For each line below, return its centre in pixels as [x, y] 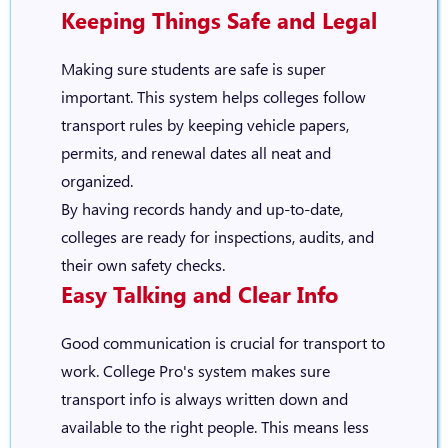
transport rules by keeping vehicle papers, [204, 124]
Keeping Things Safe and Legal [218, 20]
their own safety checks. [142, 264]
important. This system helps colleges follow [213, 96]
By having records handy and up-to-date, [201, 208]
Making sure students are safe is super [193, 68]
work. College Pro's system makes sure [195, 370]
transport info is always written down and [204, 398]
